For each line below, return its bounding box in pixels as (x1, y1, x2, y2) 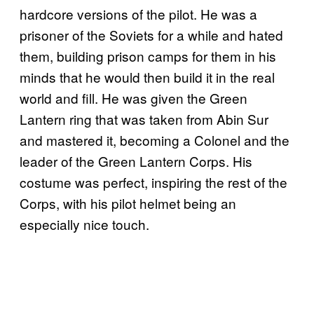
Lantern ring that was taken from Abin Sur (20, 109, 268, 128)
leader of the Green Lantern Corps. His (20, 151, 252, 170)
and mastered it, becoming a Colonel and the (20, 130, 289, 149)
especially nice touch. (20, 214, 149, 233)
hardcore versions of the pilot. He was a (20, 4, 257, 23)
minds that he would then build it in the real (20, 67, 275, 86)
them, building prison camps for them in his (20, 46, 276, 65)
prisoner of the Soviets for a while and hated (20, 25, 283, 44)
